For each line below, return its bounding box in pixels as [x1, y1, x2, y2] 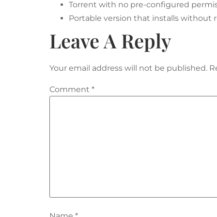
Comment [49, 84, 92, 94]
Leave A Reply [49, 28, 171, 54]
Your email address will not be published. [49, 63, 207, 73]
